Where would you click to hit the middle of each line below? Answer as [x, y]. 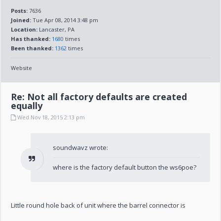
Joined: [21, 20]
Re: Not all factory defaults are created [99, 97]
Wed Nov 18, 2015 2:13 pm [51, 117]
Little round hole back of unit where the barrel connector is [98, 205]
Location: [24, 29]
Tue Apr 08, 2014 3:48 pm [65, 20]
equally [27, 106]
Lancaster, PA [56, 29]
